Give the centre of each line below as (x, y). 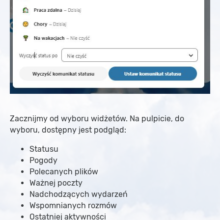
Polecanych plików (64, 172)
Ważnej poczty (56, 183)
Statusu (44, 149)
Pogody (43, 161)
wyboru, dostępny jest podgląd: (68, 130)
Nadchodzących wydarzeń (79, 194)
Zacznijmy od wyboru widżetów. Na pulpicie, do (97, 119)
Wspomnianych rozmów (73, 206)
